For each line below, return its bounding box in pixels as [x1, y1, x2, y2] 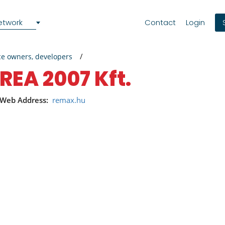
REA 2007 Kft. [13, 65, 131, 93]
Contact [145, 17, 176, 28]
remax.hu [52, 95, 85, 105]
